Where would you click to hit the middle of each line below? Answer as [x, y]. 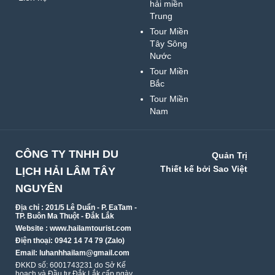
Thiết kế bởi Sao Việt [204, 169]
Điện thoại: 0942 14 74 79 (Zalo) [70, 241]
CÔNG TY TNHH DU [67, 154]
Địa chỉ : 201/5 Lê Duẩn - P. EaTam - [76, 207]
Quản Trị [230, 155]
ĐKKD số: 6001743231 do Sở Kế [71, 265]
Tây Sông [168, 44]
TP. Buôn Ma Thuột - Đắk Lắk [65, 216]
